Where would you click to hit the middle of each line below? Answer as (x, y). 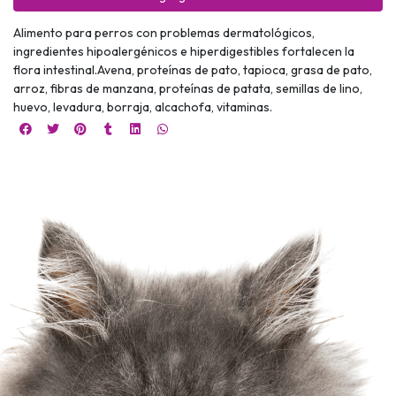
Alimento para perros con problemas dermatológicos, (164, 32)
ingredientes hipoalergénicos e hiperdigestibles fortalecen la (184, 51)
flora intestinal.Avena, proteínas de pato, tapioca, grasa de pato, (193, 69)
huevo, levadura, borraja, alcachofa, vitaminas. (143, 107)
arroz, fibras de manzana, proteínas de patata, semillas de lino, (188, 88)
